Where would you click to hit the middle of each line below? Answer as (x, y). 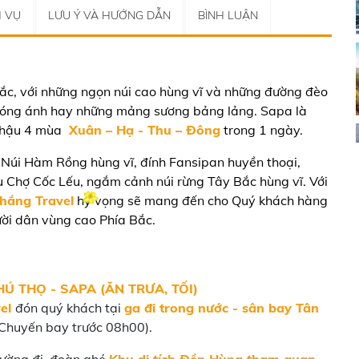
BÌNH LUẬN (228, 15)
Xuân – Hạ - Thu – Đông (145, 130)
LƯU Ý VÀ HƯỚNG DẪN (109, 15)
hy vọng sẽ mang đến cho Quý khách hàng (201, 200)
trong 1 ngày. (262, 130)
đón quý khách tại (70, 308)
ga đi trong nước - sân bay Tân (222, 308)
